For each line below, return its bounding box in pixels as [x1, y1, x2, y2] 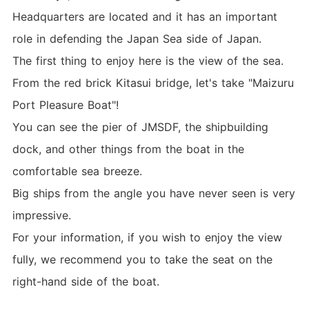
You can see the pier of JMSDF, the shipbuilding [12, 119, 268, 134]
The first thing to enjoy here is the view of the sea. [12, 53, 283, 68]
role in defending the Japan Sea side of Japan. [12, 31, 261, 46]
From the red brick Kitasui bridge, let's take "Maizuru [12, 75, 294, 90]
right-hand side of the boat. [12, 274, 159, 288]
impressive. [12, 208, 71, 222]
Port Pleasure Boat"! [12, 97, 119, 112]
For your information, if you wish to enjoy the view [12, 230, 282, 244]
